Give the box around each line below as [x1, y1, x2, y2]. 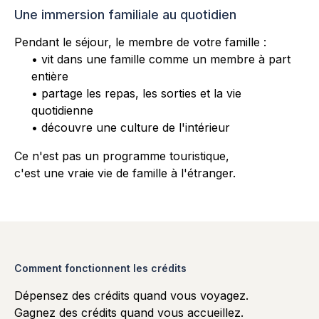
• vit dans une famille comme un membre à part [31, 51, 291, 66]
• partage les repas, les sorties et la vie [31, 85, 241, 100]
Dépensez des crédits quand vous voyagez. [14, 288, 249, 303]
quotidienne [31, 103, 93, 117]
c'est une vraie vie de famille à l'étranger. [14, 165, 236, 180]
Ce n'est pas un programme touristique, [14, 148, 229, 163]
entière [31, 68, 68, 83]
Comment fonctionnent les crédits [14, 261, 187, 274]
